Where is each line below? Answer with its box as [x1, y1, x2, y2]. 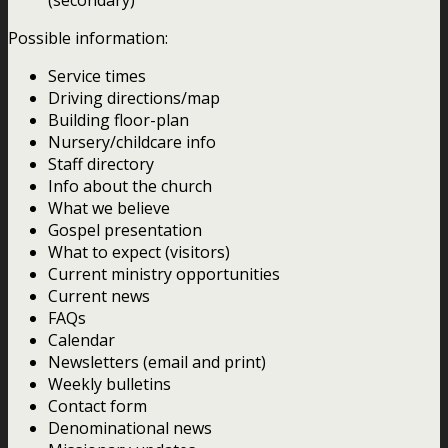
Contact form [48, 394, 147, 417]
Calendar [48, 328, 115, 351]
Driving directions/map [48, 86, 220, 109]
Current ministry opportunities [48, 262, 280, 285]
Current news [48, 284, 150, 307]
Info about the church [48, 174, 212, 197]
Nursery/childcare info [48, 130, 216, 153]
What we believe [48, 196, 170, 219]
